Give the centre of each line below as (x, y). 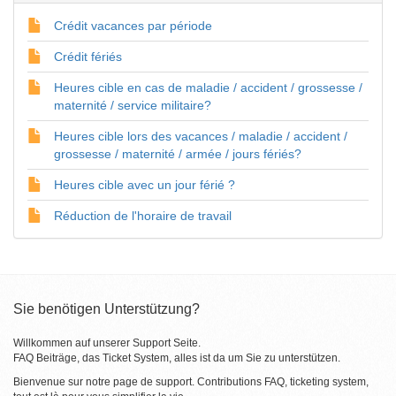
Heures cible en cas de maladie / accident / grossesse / (208, 88)
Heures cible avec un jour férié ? (146, 185)
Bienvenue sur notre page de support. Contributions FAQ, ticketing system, (191, 382)
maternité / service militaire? (133, 105)
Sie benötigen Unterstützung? (107, 309)
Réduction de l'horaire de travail (143, 216)
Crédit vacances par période (133, 26)
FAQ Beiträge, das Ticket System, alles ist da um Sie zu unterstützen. (177, 358)
